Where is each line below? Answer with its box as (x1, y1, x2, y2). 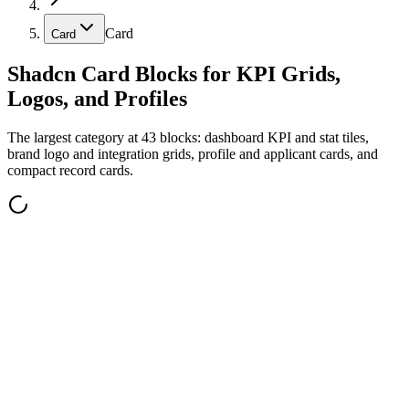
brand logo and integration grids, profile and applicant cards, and (7, 146, 378, 163)
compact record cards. (7, 163, 133, 179)
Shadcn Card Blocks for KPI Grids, (7, 62, 341, 87)
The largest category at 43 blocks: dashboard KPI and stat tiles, (7, 130, 369, 146)
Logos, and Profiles (7, 87, 187, 111)
